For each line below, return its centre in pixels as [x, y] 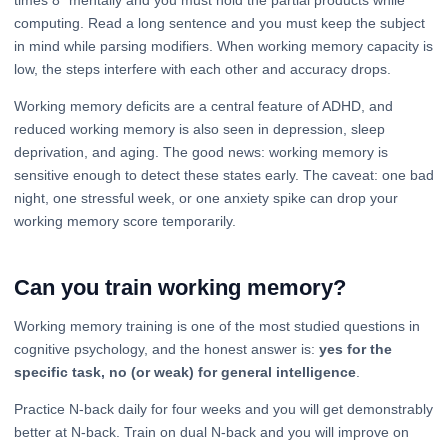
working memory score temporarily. [125, 220]
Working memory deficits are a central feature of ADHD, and [203, 105]
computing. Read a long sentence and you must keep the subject [219, 22]
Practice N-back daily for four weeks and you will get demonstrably [223, 408]
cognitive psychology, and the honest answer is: [166, 348]
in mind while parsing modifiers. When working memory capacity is [223, 45]
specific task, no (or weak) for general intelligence [185, 371]
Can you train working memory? [180, 287]
